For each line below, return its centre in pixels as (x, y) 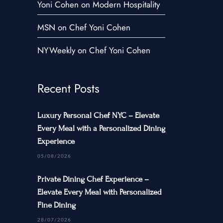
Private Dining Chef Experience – (93, 179)
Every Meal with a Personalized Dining (102, 128)
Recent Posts (69, 88)
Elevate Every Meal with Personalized (100, 192)
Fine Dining (57, 205)
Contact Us (28, 18)
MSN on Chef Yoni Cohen (84, 27)
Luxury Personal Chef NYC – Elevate (99, 115)
